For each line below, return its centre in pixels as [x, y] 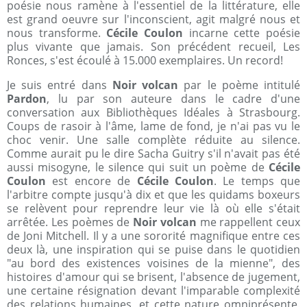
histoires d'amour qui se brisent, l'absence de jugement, [153, 277]
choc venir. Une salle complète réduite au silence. [153, 140]
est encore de [91, 181]
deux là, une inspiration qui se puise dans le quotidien [153, 249]
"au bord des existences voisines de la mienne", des [153, 263]
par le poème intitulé [240, 85]
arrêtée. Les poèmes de [70, 222]
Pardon [27, 99]
